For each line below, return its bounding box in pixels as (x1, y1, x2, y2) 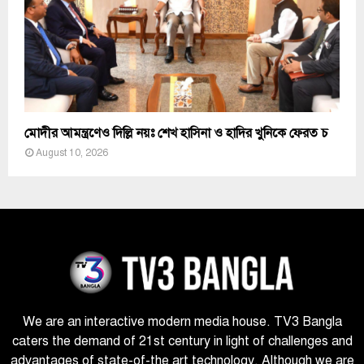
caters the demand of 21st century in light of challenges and (11, 333, 353, 350)
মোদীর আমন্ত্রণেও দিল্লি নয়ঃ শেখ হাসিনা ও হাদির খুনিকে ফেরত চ (24, 125, 328, 142)
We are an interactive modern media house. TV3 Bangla (22, 314, 342, 331)
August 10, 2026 (36, 147, 108, 159)
